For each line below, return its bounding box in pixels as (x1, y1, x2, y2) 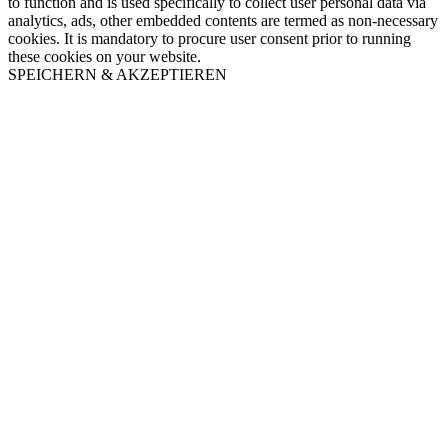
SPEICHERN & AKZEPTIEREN (8, 66, 227, 84)
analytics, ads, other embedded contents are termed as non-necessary (8, 12, 438, 30)
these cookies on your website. (8, 48, 201, 66)
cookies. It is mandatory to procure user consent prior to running (8, 30, 411, 48)
